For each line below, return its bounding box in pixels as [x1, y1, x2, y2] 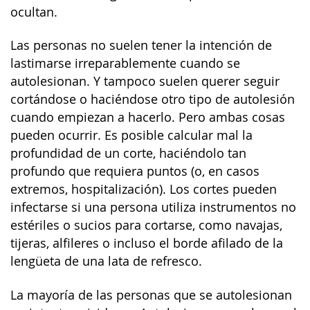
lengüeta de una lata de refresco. [10, 253, 202, 269]
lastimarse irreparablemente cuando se [10, 55, 240, 71]
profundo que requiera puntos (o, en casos [10, 163, 259, 179]
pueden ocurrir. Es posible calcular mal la [10, 127, 253, 143]
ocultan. [10, 3, 57, 20]
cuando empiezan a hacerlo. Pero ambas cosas [10, 109, 285, 125]
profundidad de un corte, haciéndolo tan [10, 145, 246, 161]
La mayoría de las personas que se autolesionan [10, 286, 292, 303]
